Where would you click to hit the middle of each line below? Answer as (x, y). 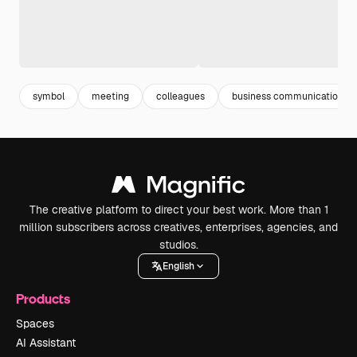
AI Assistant (46, 343)
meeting (110, 96)
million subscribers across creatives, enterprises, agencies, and (178, 228)
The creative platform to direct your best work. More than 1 (178, 210)
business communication (288, 96)
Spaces (35, 324)
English (178, 266)
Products (43, 299)
